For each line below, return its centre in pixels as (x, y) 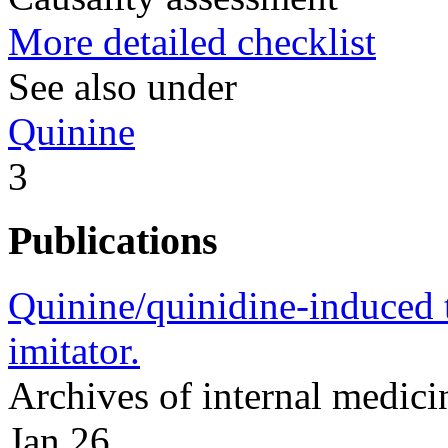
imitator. (74, 350)
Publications (113, 241)
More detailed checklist (192, 41)
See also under (122, 86)
